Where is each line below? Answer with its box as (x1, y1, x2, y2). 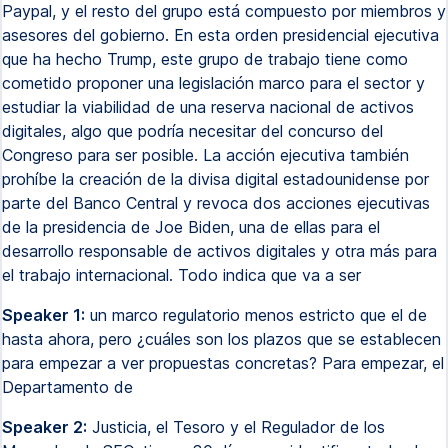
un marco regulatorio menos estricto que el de (85, 305, 427, 325)
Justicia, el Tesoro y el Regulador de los (87, 417, 385, 437)
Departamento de (2, 377, 133, 397)
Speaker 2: (2, 417, 87, 437)
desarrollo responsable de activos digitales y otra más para (2, 241, 437, 261)
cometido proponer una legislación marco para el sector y (2, 73, 425, 93)
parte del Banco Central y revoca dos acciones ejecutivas (2, 193, 430, 213)
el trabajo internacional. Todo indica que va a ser (2, 265, 361, 285)
